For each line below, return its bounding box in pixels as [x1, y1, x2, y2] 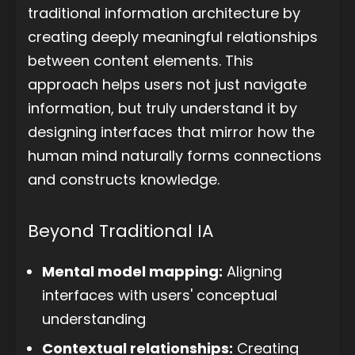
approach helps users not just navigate [28, 74, 307, 94]
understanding [42, 309, 146, 330]
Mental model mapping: [42, 261, 223, 282]
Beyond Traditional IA [28, 219, 214, 244]
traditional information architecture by [28, 2, 300, 23]
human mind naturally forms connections [28, 145, 322, 166]
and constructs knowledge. [28, 169, 219, 189]
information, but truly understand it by [28, 97, 297, 118]
